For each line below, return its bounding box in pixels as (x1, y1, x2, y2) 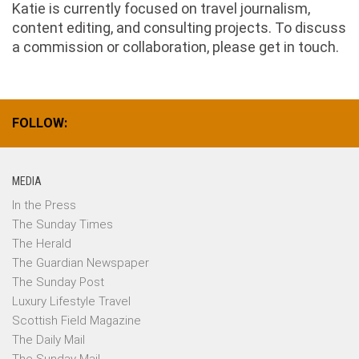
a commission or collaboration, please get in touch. (12, 38, 339, 55)
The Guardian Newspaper (12, 256, 149, 270)
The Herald (12, 236, 71, 251)
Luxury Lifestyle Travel (12, 294, 131, 309)
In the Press (12, 198, 76, 212)
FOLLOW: (12, 115, 67, 131)
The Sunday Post (12, 275, 104, 289)
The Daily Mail (12, 333, 85, 347)
